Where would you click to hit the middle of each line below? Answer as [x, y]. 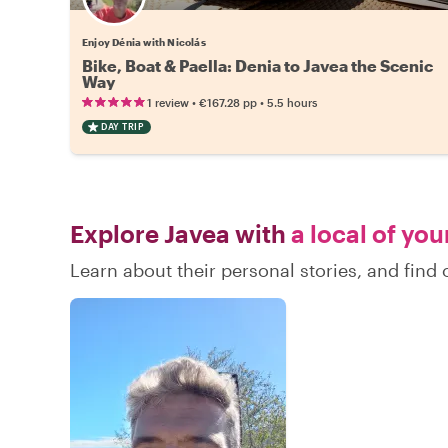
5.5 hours [292, 102]
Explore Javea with [178, 233]
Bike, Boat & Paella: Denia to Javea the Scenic [257, 65]
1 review [168, 102]
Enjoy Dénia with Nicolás [144, 42]
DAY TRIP [122, 126]
